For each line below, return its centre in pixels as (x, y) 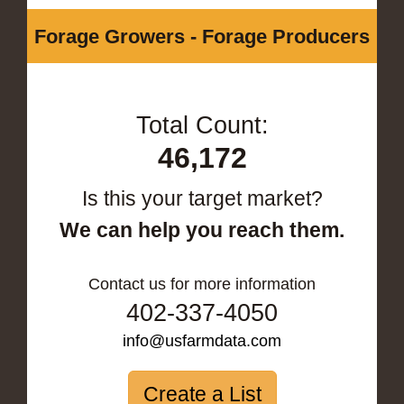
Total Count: (202, 125)
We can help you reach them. (202, 230)
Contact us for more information (202, 284)
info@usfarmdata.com (202, 340)
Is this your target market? (202, 198)
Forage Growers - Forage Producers (202, 36)
